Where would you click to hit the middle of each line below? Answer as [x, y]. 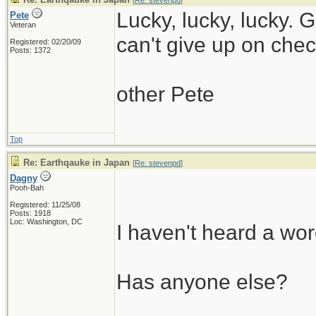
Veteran [23, 25]
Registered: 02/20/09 [45, 42]
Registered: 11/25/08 [45, 205]
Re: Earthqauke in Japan [77, 163]
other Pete [165, 94]
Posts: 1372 [30, 50]
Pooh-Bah [27, 188]
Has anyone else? [202, 281]
